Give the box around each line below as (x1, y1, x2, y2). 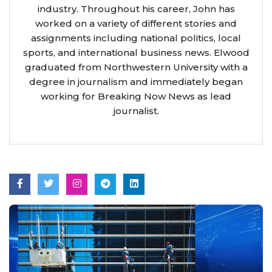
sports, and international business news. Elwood (22, 46, 250, 58)
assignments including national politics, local (31, 32, 241, 44)
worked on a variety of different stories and (35, 17, 237, 29)
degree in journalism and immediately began (29, 75, 243, 87)
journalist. (113, 104, 159, 117)
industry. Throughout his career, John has (37, 2, 235, 15)
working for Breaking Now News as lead (41, 90, 231, 102)
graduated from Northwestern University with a (24, 61, 248, 73)
